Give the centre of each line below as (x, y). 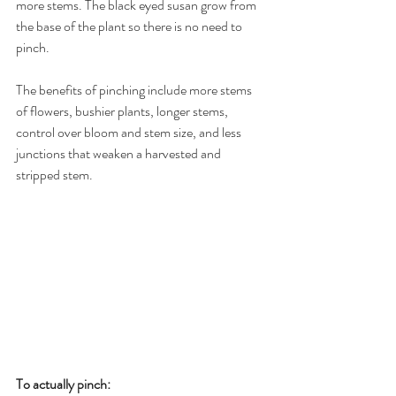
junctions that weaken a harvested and (120, 153)
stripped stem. (54, 175)
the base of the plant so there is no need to (130, 26)
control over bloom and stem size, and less (130, 132)
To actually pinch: (63, 384)
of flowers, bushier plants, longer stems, (123, 111)
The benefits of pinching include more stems (135, 90)
